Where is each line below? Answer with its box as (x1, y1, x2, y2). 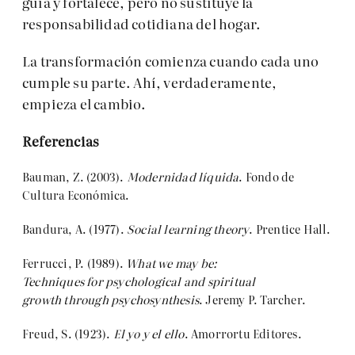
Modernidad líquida (126, 168, 239, 185)
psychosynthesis (111, 291, 200, 308)
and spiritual (181, 273, 256, 290)
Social (127, 220, 164, 238)
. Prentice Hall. (249, 220, 331, 238)
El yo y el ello (113, 325, 185, 342)
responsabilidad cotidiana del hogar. (22, 13, 261, 34)
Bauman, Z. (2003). (22, 168, 127, 185)
